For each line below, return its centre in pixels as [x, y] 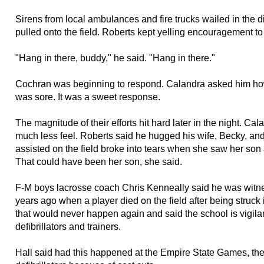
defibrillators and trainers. [68, 226]
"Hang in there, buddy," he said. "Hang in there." [115, 58]
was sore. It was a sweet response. [88, 97]
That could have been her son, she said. [99, 161]
